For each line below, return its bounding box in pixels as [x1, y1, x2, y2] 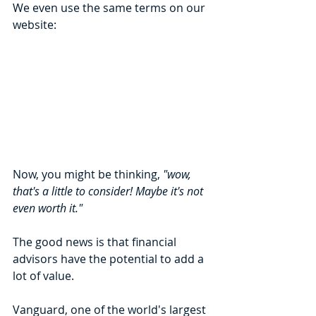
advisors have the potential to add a [13, 250, 207, 267]
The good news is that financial [13, 233, 179, 250]
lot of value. [13, 267, 77, 284]
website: [13, 16, 56, 32]
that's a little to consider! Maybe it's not [13, 183, 206, 199]
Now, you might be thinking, [13, 166, 163, 182]
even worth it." [13, 200, 83, 216]
